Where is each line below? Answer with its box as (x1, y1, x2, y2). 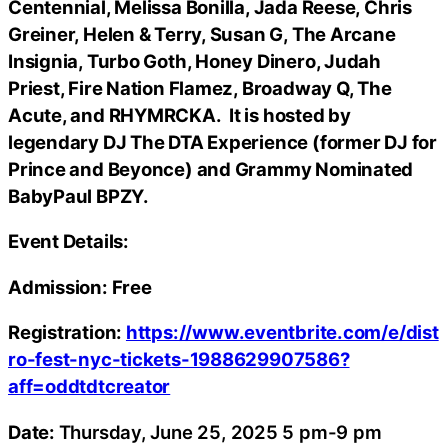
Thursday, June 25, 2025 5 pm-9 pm (58, 420, 387, 443)
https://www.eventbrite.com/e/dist (125, 321, 439, 343)
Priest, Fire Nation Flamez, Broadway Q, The (8, 76, 392, 99)
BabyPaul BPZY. (8, 184, 149, 207)
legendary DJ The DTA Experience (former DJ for (8, 130, 437, 153)
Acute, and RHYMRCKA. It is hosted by (8, 103, 351, 126)
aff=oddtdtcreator (8, 375, 171, 397)
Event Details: (8, 230, 129, 252)
